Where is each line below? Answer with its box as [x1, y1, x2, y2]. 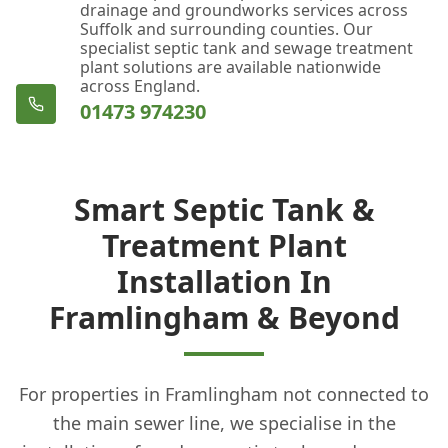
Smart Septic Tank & [73, 188, 375, 230]
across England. [80, 74, 200, 97]
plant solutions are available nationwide [80, 55, 381, 78]
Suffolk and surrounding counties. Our [80, 17, 373, 40]
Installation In [116, 260, 332, 302]
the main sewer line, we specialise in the [52, 410, 396, 435]
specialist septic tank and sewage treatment [80, 36, 413, 59]
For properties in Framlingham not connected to [19, 381, 429, 406]
